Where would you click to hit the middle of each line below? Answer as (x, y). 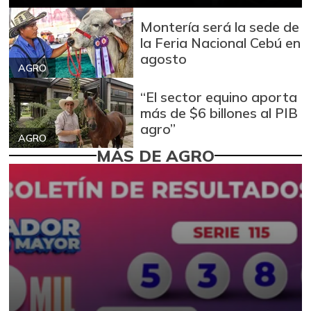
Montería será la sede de (220, 26)
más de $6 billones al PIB (219, 112)
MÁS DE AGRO (155, 155)
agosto (164, 58)
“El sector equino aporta (219, 96)
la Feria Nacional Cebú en (221, 42)
